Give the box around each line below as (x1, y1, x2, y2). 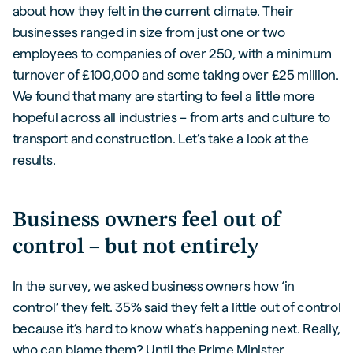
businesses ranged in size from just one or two (12, 24, 285, 39)
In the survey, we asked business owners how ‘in (12, 277, 295, 293)
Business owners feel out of (12, 210, 281, 232)
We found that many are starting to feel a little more (12, 87, 316, 103)
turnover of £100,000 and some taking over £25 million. (12, 66, 339, 82)
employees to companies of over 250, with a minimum (12, 45, 332, 61)
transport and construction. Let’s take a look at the (12, 130, 309, 146)
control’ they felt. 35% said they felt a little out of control (12, 299, 341, 314)
